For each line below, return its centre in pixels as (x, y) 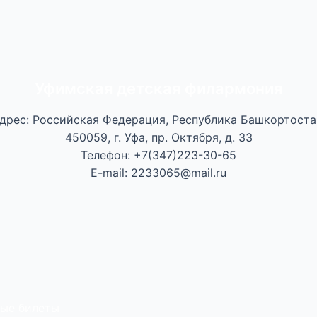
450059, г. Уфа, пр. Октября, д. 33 (158, 137)
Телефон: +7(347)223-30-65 (158, 155)
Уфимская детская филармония (158, 88)
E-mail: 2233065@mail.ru (158, 173)
